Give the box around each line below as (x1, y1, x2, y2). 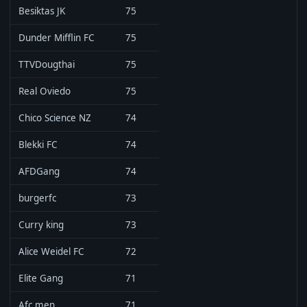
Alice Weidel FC (19, 245, 84, 258)
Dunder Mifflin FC (19, 32, 95, 44)
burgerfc (19, 192, 56, 204)
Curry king (19, 219, 64, 231)
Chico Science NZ (19, 112, 91, 124)
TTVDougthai (19, 58, 75, 71)
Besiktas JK (19, 5, 65, 17)
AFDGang (19, 165, 60, 177)
